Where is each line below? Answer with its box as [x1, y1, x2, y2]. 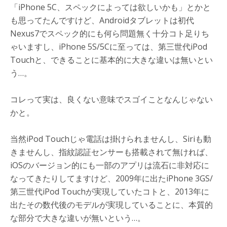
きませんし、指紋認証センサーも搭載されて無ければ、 [10, 146, 213, 158]
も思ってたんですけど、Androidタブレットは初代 [10, 14, 194, 26]
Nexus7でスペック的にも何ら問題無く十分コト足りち [10, 27, 209, 39]
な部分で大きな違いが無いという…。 [10, 212, 145, 223]
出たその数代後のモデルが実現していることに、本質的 [10, 199, 213, 210]
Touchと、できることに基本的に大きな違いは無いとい [10, 54, 213, 65]
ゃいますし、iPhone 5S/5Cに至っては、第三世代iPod [10, 41, 207, 52]
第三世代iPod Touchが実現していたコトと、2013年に [10, 185, 209, 197]
